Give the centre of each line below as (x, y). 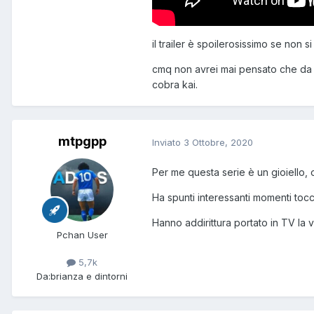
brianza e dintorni (89, 276)
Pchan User (82, 235)
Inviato (168, 142)
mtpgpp (82, 142)
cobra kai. (175, 84)
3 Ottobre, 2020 (218, 142)
